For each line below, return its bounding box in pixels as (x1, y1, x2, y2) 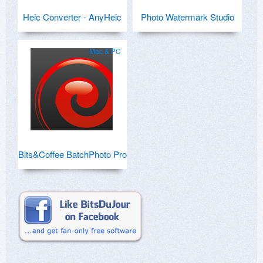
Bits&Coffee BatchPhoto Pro (18, 148, 127, 161)
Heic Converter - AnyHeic (23, 11, 122, 23)
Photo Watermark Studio (140, 11, 234, 23)
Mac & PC (89, 46, 121, 56)
